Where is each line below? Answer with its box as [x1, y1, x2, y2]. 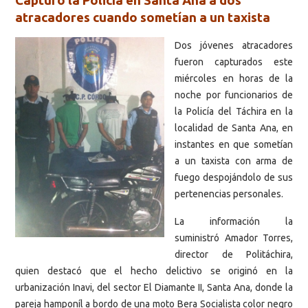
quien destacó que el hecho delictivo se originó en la [15, 265, 293, 276]
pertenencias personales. [175, 188, 284, 200]
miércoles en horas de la [175, 73, 293, 85]
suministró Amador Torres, [175, 232, 293, 243]
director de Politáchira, [175, 248, 293, 260]
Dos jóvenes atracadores [175, 40, 293, 52]
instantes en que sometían [175, 139, 293, 151]
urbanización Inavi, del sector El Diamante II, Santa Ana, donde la [15, 281, 293, 293]
